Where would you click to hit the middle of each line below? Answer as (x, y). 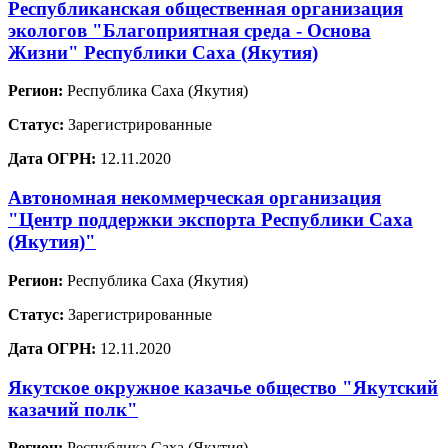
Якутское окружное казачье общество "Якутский (223, 387)
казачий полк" (73, 409)
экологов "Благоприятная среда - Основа (189, 30)
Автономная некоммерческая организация (194, 198)
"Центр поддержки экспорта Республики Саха (210, 220)
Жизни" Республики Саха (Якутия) (163, 52)
